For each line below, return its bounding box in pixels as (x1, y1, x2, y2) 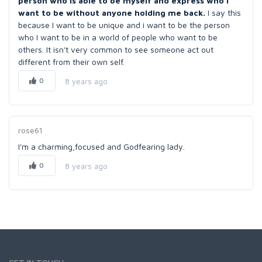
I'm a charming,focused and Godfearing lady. (18, 142, 185, 151)
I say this (205, 8, 241, 18)
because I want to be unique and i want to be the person (18, 20, 230, 30)
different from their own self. (18, 57, 125, 67)
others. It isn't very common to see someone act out (18, 44, 213, 54)
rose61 (18, 125, 43, 135)
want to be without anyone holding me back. (18, 8, 205, 18)
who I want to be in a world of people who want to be (18, 32, 218, 42)
